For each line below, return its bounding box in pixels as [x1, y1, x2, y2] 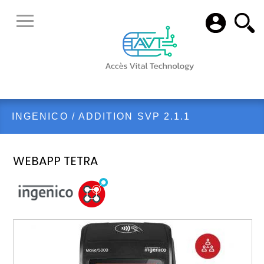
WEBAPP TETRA [13, 153, 98, 169]
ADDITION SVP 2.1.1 [78, 111, 191, 121]
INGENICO [12, 111, 68, 121]
